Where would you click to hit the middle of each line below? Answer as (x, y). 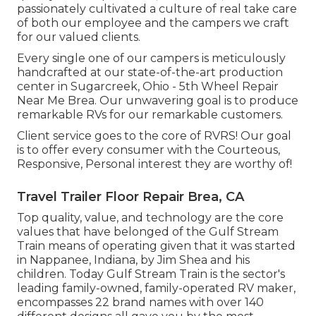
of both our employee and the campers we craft (153, 23)
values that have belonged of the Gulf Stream (148, 231)
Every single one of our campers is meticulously (151, 58)
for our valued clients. (79, 37)
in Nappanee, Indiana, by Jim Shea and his (133, 260)
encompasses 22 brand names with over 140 (140, 302)
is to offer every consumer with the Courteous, (148, 150)
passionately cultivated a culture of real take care (157, 8)
